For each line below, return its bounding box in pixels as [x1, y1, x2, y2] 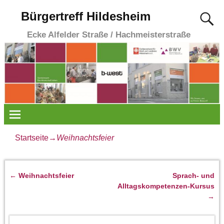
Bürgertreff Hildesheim [20, 9, 150, 23]
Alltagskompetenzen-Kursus [117, 181, 215, 190]
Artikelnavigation [9, 179, 97, 192]
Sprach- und [172, 171, 215, 179]
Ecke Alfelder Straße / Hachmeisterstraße [26, 29, 190, 39]
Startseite [15, 133, 48, 142]
